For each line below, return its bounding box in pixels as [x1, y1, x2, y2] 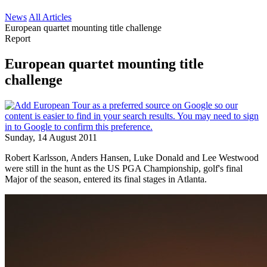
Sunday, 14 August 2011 [5, 132, 97, 142]
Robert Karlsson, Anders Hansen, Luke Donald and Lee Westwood [5, 152, 259, 163]
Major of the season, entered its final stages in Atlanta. [5, 173, 207, 184]
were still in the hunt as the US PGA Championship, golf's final [5, 163, 243, 173]
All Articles [29, 12, 72, 22]
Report [5, 33, 30, 44]
